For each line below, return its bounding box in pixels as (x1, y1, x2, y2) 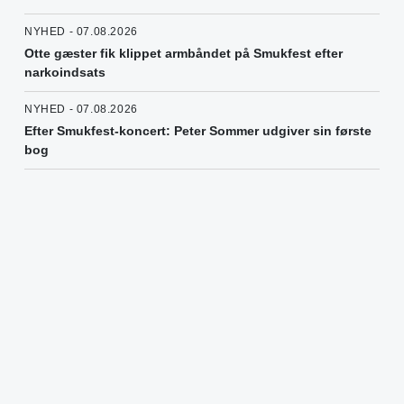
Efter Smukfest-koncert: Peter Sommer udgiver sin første (24, 123, 372, 138)
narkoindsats (24, 64, 106, 79)
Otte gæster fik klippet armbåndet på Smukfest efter (24, 45, 343, 60)
